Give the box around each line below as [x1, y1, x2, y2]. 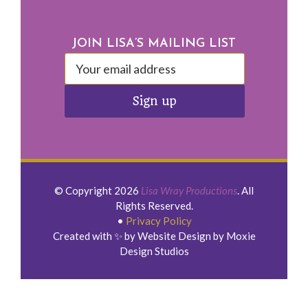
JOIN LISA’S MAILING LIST [71, 37, 236, 51]
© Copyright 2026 [54, 184, 141, 197]
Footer [20, 35, 67, 53]
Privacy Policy [125, 214, 192, 228]
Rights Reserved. [115, 199, 193, 212]
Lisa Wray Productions [141, 184, 237, 197]
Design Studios [119, 245, 189, 258]
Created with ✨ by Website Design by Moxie [52, 230, 256, 243]
